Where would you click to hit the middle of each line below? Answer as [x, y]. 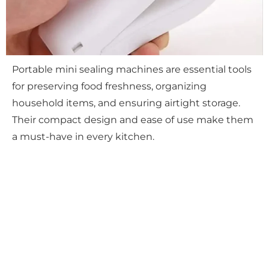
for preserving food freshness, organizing [109, 86]
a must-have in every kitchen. [83, 136]
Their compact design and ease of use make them [133, 119]
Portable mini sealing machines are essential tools [132, 69]
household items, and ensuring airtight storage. [126, 103]
